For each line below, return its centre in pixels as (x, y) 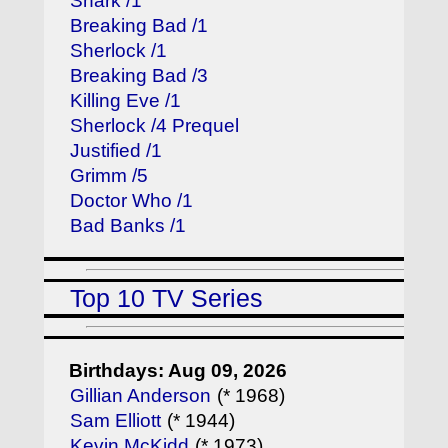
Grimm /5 (109, 175)
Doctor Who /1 (132, 200)
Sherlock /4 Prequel (155, 125)
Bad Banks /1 (128, 225)
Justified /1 (116, 150)
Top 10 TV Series (167, 298)
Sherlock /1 (119, 50)
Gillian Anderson (141, 396)
